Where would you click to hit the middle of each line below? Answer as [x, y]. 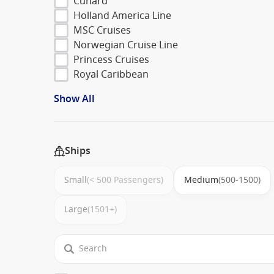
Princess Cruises [111, 60]
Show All [74, 99]
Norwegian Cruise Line [126, 45]
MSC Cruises [102, 30]
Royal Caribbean [111, 74]
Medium [201, 180]
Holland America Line [122, 16]
